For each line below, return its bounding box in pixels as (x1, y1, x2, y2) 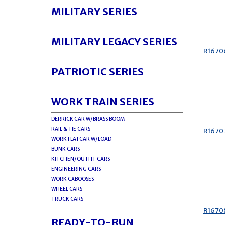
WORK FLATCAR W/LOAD (51, 136, 111, 142)
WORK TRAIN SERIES (51, 95, 154, 108)
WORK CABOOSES (51, 176, 94, 182)
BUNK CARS (51, 146, 80, 152)
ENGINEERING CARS (51, 166, 101, 172)
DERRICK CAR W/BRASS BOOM (51, 116, 125, 122)
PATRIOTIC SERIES (51, 65, 144, 78)
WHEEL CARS (51, 186, 82, 192)
